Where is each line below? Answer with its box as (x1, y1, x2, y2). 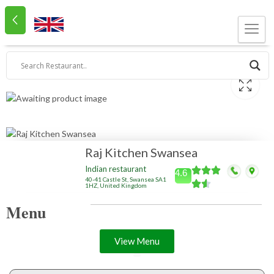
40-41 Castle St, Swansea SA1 (85, 176, 167, 183)
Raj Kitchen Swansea (85, 145, 198, 160)
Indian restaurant (85, 164, 147, 174)
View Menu (114, 235, 160, 247)
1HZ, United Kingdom (85, 182, 147, 190)
